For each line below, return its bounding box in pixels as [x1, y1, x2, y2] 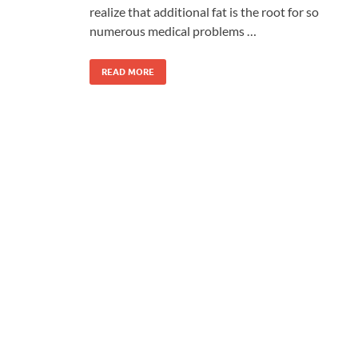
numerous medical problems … [89, 22, 257, 38]
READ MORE [101, 66, 154, 78]
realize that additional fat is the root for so [89, 3, 319, 19]
